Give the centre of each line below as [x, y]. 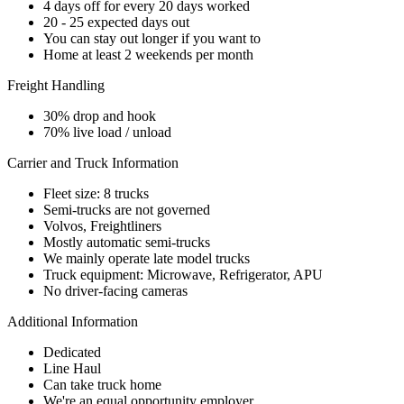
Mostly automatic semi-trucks [127, 242]
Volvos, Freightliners [102, 225]
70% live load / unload [107, 132]
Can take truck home [102, 384]
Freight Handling [56, 85]
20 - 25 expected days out [116, 22]
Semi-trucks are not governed [127, 209]
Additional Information [73, 321]
